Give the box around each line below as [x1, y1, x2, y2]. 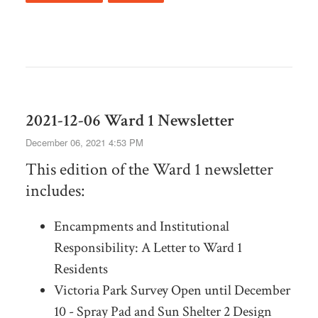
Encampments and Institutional [53, 217, 229, 236]
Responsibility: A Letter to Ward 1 [53, 238, 242, 258]
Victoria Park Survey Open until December [53, 281, 290, 300]
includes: [25, 180, 84, 202]
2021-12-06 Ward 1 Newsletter [25, 109, 234, 132]
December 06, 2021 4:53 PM [25, 136, 143, 150]
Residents [53, 260, 108, 279]
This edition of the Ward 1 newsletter [25, 158, 273, 181]
